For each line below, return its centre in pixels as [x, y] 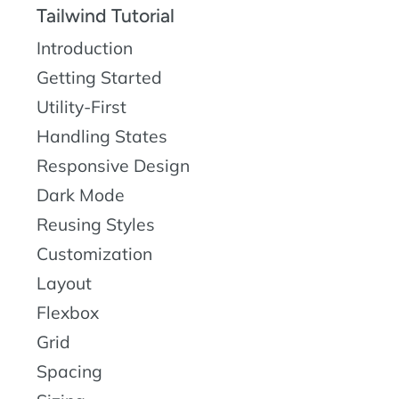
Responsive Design [113, 166]
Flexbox [68, 313]
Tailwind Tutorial [106, 16]
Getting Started [99, 78]
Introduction [85, 49]
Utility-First [81, 107]
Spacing [69, 372]
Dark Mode [81, 195]
